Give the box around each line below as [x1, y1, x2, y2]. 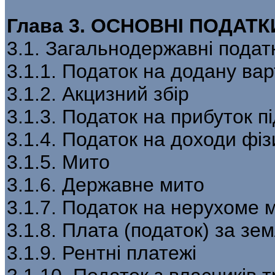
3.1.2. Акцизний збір [7, 82, 189, 105]
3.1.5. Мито [7, 150, 110, 173]
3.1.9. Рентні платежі [7, 241, 196, 264]
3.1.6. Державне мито [7, 173, 204, 196]
